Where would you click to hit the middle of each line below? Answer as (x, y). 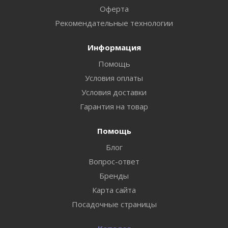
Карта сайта (114, 190)
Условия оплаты (114, 78)
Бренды (114, 176)
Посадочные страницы (114, 204)
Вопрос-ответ (114, 161)
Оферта (114, 9)
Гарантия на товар (114, 106)
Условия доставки (114, 92)
